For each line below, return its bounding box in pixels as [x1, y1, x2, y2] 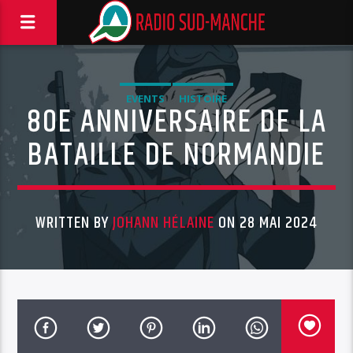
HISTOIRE [178, 91, 227, 106]
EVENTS [125, 91, 165, 106]
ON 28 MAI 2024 [214, 210, 318, 236]
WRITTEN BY [35, 210, 113, 236]
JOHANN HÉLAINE [113, 210, 214, 236]
